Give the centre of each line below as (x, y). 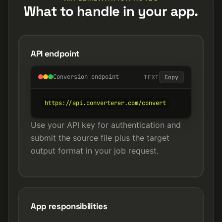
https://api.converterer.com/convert (106, 103)
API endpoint (55, 53)
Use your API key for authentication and (106, 125)
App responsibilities (69, 206)
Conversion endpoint (86, 77)
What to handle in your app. (111, 11)
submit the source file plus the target (100, 138)
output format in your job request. (95, 150)
